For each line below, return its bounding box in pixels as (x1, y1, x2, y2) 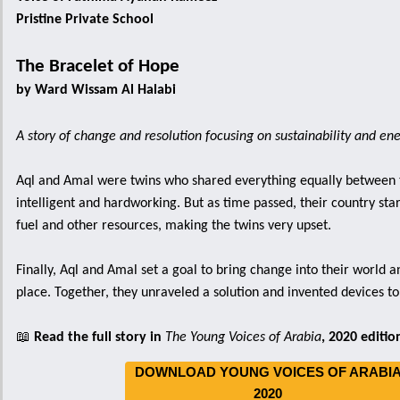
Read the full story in (34, 330, 165, 345)
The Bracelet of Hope (16, 57, 184, 76)
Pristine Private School (16, 12, 157, 27)
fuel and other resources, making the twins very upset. (16, 219, 331, 233)
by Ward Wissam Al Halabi (16, 83, 176, 97)
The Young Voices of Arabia (165, 330, 321, 345)
